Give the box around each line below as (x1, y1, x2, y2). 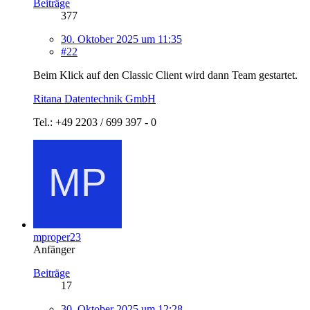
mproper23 (33, 230, 81, 243)
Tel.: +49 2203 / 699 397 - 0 (33, 116, 156, 128)
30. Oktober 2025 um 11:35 (61, 33, 182, 45)
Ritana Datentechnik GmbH (33, 92, 156, 104)
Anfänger (33, 243, 75, 255)
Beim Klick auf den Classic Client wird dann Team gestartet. (33, 69, 298, 81)
